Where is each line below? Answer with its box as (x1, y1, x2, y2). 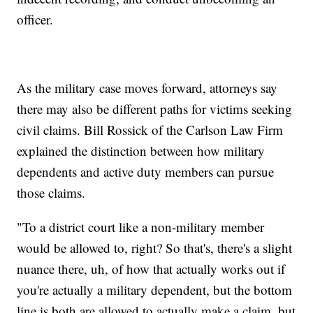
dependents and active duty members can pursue (17, 162, 275, 180)
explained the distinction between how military (17, 141, 265, 159)
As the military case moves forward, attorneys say (17, 78, 278, 96)
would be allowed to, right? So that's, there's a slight (17, 238, 293, 256)
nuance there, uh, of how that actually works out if (17, 259, 286, 277)
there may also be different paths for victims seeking (17, 99, 293, 117)
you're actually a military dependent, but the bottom (17, 280, 293, 298)
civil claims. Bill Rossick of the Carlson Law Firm (17, 120, 284, 138)
